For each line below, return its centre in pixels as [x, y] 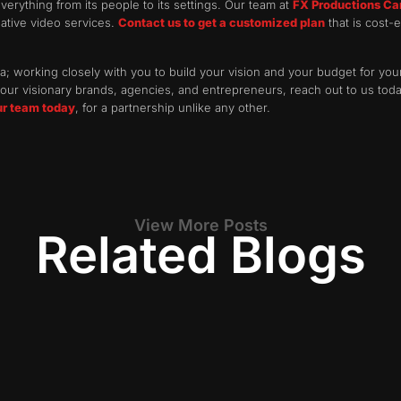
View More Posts [200, 226]
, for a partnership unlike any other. [173, 107]
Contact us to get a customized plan [222, 23]
